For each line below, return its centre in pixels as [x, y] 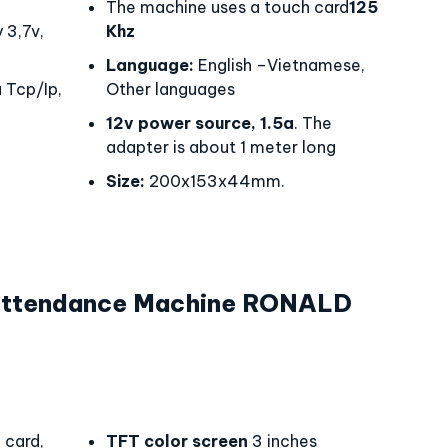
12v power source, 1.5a [200, 123]
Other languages [170, 89]
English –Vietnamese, [279, 65]
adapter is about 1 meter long [221, 147]
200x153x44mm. [215, 181]
